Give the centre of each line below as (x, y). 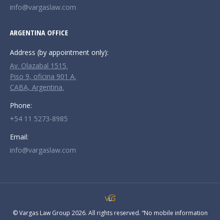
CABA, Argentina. (37, 87)
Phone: (21, 105)
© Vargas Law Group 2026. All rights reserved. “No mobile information (110, 213)
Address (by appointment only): (59, 52)
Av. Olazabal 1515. (39, 65)
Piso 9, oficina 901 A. (43, 76)
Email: (19, 137)
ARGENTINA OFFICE (39, 32)
